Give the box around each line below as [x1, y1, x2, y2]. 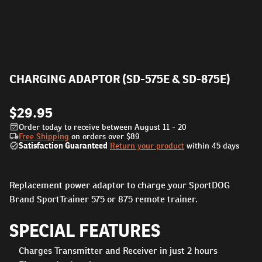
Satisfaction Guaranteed [19, 140, 108, 151]
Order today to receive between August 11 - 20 [19, 122, 187, 132]
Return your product [110, 140, 184, 151]
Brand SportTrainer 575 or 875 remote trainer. [9, 193, 198, 205]
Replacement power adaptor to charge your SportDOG [9, 179, 230, 191]
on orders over [69, 131, 126, 142]
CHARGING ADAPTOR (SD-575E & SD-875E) [9, 71, 230, 87]
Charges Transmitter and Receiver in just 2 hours [19, 244, 218, 257]
